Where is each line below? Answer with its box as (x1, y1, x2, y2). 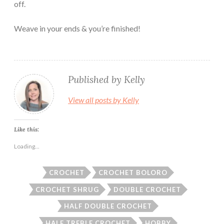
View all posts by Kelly (68, 94, 139, 104)
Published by (68, 73, 124, 85)
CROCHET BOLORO (98, 168, 167, 176)
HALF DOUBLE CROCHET (64, 202, 152, 210)
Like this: (14, 125, 39, 133)
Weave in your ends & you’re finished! (14, 23, 140, 33)
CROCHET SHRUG (35, 185, 99, 193)
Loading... (14, 142, 39, 150)
